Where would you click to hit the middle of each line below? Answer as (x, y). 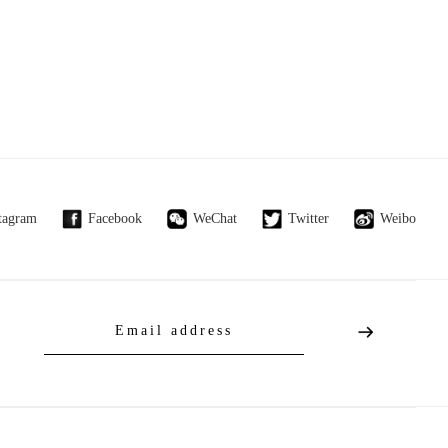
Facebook (115, 218)
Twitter (308, 218)
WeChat (215, 218)
